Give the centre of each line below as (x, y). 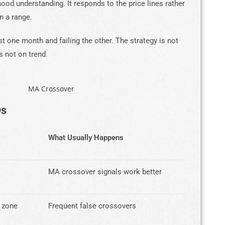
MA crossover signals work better (105, 172)
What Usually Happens (86, 137)
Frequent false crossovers (92, 206)
